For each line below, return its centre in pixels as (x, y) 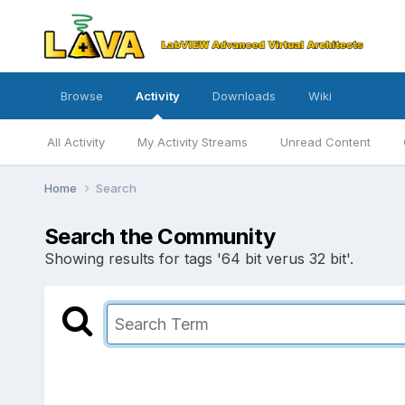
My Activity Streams (192, 142)
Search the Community (160, 236)
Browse (81, 96)
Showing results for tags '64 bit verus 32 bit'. (198, 258)
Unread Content (325, 142)
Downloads (244, 96)
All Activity (75, 142)
